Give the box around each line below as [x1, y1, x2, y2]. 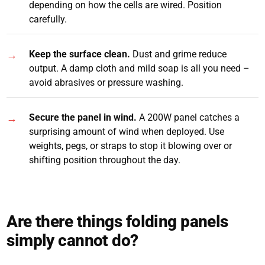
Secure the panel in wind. [29, 112, 137, 124]
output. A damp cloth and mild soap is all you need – [29, 63, 250, 75]
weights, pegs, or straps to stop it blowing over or [29, 140, 232, 152]
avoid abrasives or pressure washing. [29, 77, 184, 89]
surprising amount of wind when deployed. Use [29, 126, 225, 138]
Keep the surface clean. [29, 49, 131, 60]
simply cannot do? [7, 231, 138, 251]
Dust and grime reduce [130, 49, 227, 60]
